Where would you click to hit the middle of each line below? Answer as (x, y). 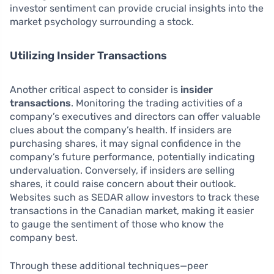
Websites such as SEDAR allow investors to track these (135, 197)
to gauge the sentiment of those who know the (117, 224)
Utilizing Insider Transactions (88, 56)
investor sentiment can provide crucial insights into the (137, 8)
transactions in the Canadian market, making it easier (132, 211)
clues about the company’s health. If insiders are (121, 130)
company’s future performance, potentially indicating (132, 157)
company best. (44, 238)
